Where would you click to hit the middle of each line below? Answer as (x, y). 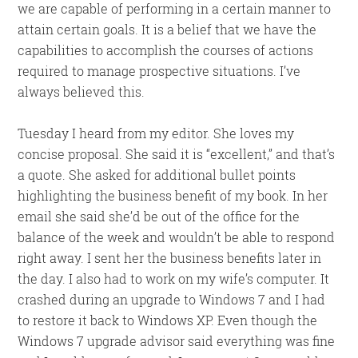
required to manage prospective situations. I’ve (159, 71)
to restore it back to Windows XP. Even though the (168, 320)
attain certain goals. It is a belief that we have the (167, 29)
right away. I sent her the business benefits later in (170, 258)
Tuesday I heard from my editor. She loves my (156, 133)
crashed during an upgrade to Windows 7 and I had (172, 299)
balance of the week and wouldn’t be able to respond (177, 237)
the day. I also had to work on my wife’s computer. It (174, 278)
